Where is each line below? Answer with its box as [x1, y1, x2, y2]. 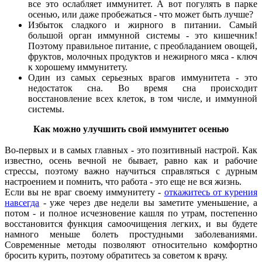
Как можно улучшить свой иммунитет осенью [33, 123, 229, 134]
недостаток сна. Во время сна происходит [28, 82, 257, 93]
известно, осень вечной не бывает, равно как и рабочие [5, 155, 257, 166]
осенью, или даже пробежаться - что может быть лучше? [28, 9, 256, 19]
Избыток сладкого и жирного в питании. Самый [28, 19, 257, 30]
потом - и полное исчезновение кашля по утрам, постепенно [5, 208, 257, 218]
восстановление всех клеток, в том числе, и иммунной [28, 93, 257, 104]
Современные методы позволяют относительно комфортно [5, 239, 257, 250]
